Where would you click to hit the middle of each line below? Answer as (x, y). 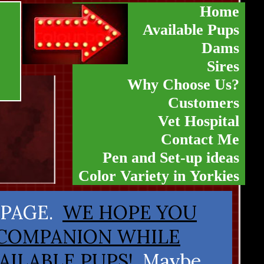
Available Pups (191, 30)
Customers (204, 103)
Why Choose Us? (183, 85)
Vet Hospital (199, 121)
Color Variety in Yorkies (159, 176)
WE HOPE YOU (130, 212)
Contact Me (200, 139)
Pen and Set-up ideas (171, 158)
